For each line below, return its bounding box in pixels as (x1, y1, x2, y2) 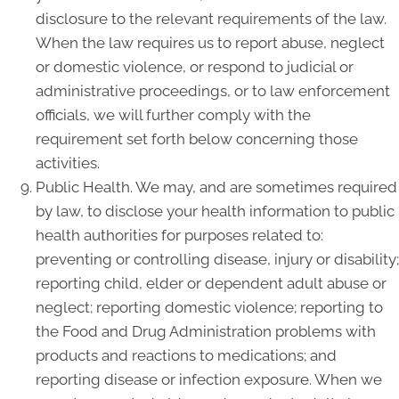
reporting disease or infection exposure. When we (36, 370, 382, 388)
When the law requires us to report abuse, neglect (36, 34, 385, 52)
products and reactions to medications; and (36, 346, 337, 364)
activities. (36, 154, 100, 172)
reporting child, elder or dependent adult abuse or (36, 274, 387, 292)
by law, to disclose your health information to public (36, 202, 395, 220)
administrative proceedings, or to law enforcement (36, 82, 390, 100)
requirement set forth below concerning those (36, 130, 358, 148)
